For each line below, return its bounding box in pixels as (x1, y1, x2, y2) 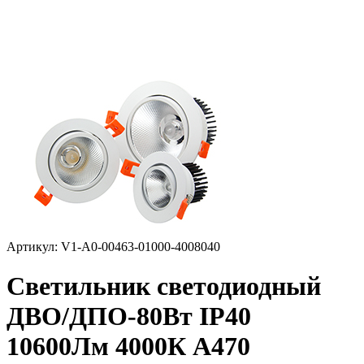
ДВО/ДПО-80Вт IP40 (6, 301, 251, 331)
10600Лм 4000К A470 (6, 331, 250, 362)
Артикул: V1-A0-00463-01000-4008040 (6, 240, 220, 253)
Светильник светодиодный (6, 271, 321, 301)
